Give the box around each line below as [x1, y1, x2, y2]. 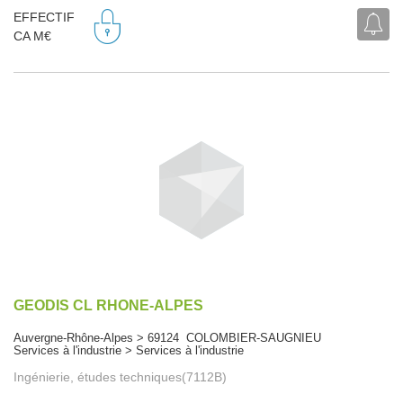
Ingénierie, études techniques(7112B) [13, 369, 227, 384]
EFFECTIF [13, 10, 75, 25]
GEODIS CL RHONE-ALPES [13, 297, 203, 313]
